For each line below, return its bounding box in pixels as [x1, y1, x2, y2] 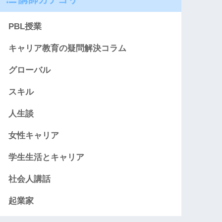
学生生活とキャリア [8, 153, 85, 163]
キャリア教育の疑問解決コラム [8, 44, 127, 54]
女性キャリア [8, 131, 59, 141]
